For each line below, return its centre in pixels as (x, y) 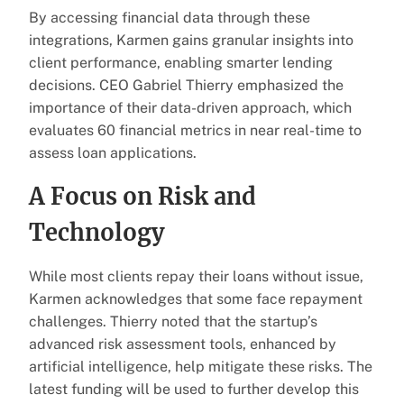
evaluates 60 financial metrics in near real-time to (195, 130)
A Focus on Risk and (142, 196)
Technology (96, 232)
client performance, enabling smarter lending (181, 62)
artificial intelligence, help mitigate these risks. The (201, 366)
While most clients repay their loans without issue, (196, 276)
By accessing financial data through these (170, 17)
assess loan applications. (113, 152)
